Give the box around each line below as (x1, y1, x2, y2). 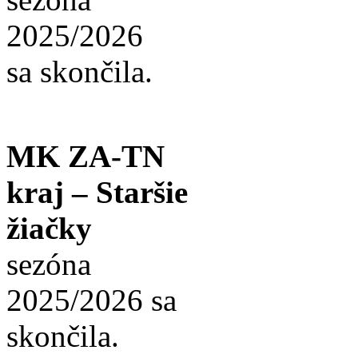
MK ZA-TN (6, 139, 165, 174)
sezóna (6, 247, 91, 282)
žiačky (6, 211, 92, 246)
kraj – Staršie (6, 175, 188, 210)
